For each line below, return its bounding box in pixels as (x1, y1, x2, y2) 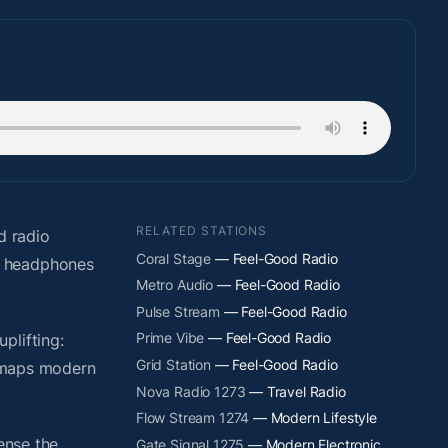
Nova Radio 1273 (136, 382, 246, 400)
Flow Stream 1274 (136, 409, 250, 427)
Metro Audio (136, 276, 214, 294)
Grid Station (136, 355, 211, 373)
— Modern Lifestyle (249, 409, 377, 427)
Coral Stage (136, 249, 212, 267)
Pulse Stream (136, 302, 220, 320)
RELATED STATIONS (136, 222, 268, 238)
